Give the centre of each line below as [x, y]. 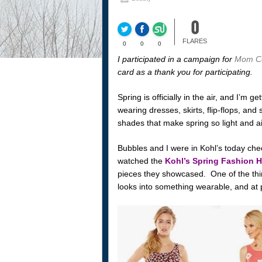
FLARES [195, 41]
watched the [141, 161]
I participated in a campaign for [176, 59]
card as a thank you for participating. [185, 72]
